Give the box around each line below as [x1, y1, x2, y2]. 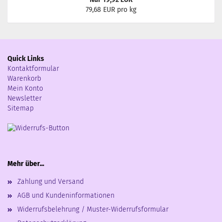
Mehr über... [7, 160, 44, 168]
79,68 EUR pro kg [86, 5, 136, 14]
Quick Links [7, 55, 44, 63]
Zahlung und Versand [17, 177, 84, 186]
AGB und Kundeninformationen [17, 191, 114, 200]
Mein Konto [7, 84, 43, 93]
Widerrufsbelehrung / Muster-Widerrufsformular [17, 205, 168, 214]
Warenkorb [7, 74, 41, 83]
